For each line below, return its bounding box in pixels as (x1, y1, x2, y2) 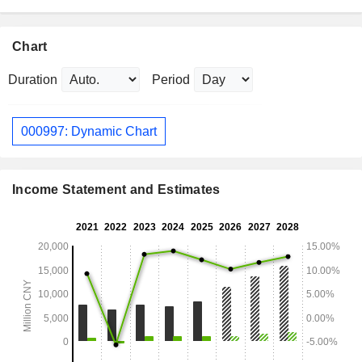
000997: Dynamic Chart (21, 124, 157, 138)
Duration (8, 73, 57, 87)
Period (152, 73, 190, 87)
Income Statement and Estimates (12, 183, 221, 197)
